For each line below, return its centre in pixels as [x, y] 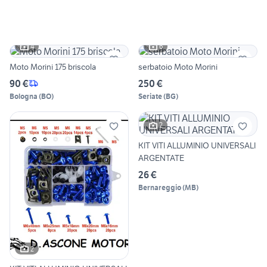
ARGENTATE [161, 158]
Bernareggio [160, 187]
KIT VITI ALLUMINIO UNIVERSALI [197, 145]
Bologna [24, 96]
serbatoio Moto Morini [178, 66]
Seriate [150, 96]
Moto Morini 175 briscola [53, 66]
